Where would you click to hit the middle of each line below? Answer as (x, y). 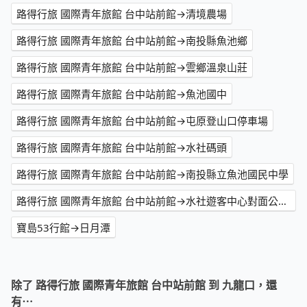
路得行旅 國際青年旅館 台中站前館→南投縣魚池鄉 (132, 41)
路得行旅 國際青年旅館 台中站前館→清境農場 (122, 14)
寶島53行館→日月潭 (63, 228)
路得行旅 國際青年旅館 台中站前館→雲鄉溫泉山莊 (132, 67)
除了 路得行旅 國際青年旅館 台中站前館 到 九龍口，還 (144, 285)
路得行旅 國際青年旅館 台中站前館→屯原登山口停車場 (142, 121)
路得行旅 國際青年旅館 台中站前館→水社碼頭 (122, 148)
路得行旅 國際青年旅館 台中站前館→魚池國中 (122, 94)
